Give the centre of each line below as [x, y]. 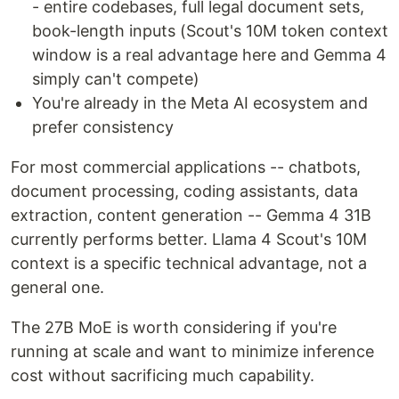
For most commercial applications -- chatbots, [186, 167]
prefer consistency [103, 127]
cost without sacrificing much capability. [163, 375]
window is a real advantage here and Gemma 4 [209, 55]
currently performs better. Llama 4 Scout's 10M [189, 239]
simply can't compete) [116, 79]
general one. [57, 287]
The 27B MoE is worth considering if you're [174, 327]
